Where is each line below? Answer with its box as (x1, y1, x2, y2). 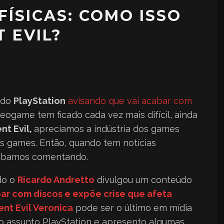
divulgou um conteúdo (94, 174, 192, 185)
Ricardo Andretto (17, 174, 94, 185)
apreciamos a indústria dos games (34, 123, 179, 134)
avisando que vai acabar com (68, 95, 192, 106)
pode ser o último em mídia (73, 202, 192, 213)
